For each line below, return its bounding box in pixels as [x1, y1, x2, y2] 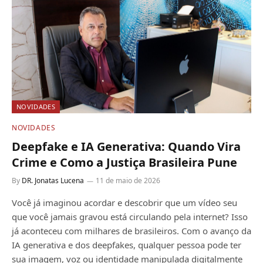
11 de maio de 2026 [96, 176, 160, 186]
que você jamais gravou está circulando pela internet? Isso [12, 211, 248, 223]
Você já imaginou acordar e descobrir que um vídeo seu [12, 197, 237, 209]
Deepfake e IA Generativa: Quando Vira [12, 139, 241, 155]
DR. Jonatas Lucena [22, 176, 84, 186]
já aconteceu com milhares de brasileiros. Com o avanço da [12, 225, 251, 237]
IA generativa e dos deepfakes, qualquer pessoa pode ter [12, 239, 241, 251]
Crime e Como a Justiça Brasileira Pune [12, 154, 237, 171]
